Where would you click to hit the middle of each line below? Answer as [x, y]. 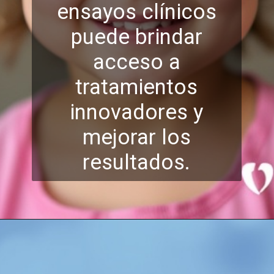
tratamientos [137, 87]
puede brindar [136, 36]
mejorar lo [131, 137]
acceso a [136, 61]
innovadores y [137, 112]
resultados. [137, 162]
